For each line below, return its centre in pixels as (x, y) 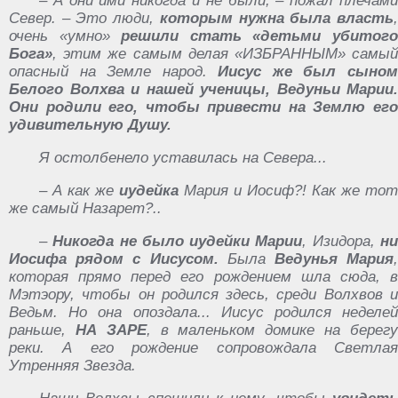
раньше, (42, 330)
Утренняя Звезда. (72, 365)
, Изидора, (342, 241)
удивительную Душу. (90, 124)
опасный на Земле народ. (114, 71)
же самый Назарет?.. (85, 208)
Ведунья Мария (334, 259)
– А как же (79, 190)
